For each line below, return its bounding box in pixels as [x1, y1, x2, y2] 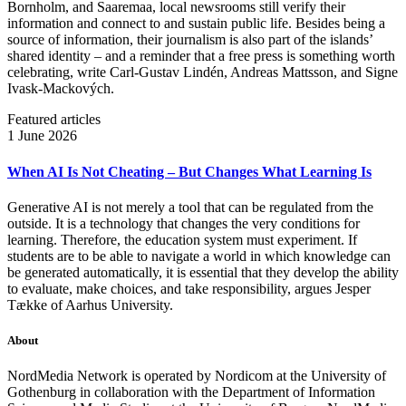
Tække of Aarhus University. [7, 296, 173, 313]
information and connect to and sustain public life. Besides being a [7, 15, 385, 32]
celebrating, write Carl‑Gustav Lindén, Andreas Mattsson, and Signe [7, 64, 398, 81]
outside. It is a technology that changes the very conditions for [7, 215, 360, 231]
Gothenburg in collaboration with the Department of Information [7, 384, 375, 401]
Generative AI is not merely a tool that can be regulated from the [7, 198, 373, 215]
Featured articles [7, 111, 101, 128]
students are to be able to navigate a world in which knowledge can [7, 247, 391, 264]
